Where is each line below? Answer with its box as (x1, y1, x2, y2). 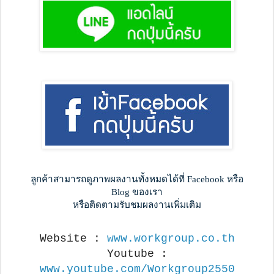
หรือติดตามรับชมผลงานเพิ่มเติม (73, 199, 201, 210)
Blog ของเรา (111, 187, 163, 198)
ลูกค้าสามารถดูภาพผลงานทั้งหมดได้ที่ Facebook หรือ (31, 174, 243, 185)
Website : (39, 232, 107, 245)
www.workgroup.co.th (106, 232, 235, 245)
